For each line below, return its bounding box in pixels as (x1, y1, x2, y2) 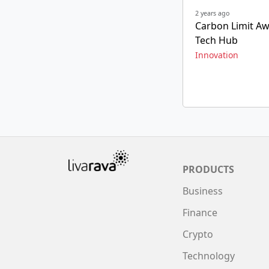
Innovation (195, 49, 238, 61)
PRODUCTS (183, 163, 234, 176)
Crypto (183, 228, 213, 241)
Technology (183, 249, 235, 262)
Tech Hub (195, 34, 238, 47)
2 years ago (195, 9, 229, 17)
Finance (183, 206, 217, 219)
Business (183, 184, 223, 198)
